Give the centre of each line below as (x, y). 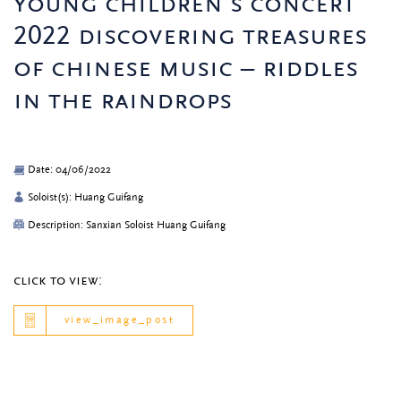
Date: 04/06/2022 (69, 170)
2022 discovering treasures (190, 35)
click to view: (58, 280)
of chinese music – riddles (186, 68)
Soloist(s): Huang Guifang (85, 197)
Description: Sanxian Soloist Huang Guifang (127, 225)
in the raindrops (123, 100)
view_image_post (119, 320)
